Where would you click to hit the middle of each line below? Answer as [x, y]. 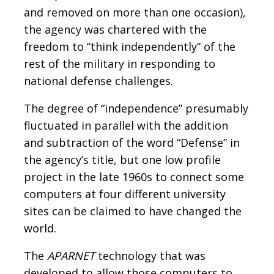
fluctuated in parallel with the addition [126, 125]
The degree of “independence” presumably [136, 108]
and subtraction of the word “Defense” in [132, 142]
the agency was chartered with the [115, 29]
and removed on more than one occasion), [135, 12]
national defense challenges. [98, 80]
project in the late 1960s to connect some [134, 176]
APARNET [71, 255]
